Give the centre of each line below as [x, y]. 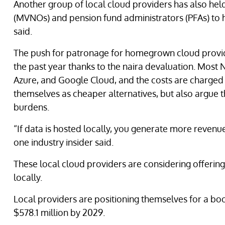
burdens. [31, 107]
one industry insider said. [64, 142]
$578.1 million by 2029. [60, 212]
